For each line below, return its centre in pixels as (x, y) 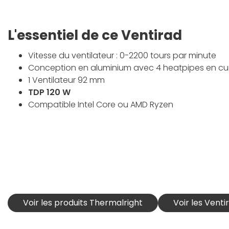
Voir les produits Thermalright (83, 202)
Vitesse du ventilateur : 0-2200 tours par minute (122, 55)
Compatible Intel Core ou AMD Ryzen (101, 104)
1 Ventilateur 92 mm (66, 80)
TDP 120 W (49, 92)
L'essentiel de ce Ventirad (95, 35)
